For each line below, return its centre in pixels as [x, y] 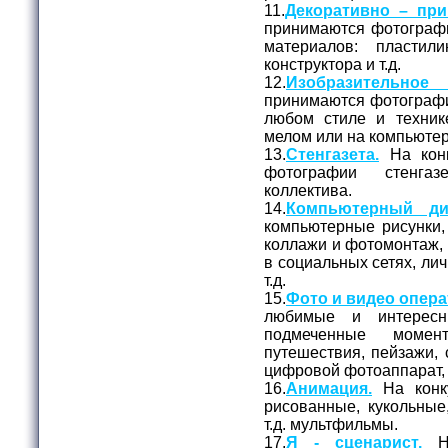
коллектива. [310, 190]
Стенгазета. [332, 154]
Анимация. [329, 388]
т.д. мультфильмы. [333, 424]
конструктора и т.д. [334, 64]
